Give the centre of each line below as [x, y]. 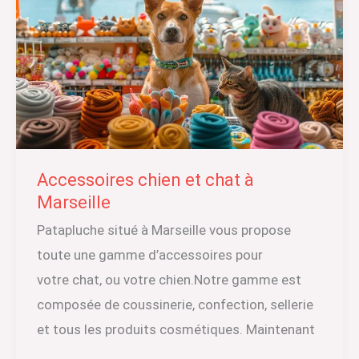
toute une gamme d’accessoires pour [149, 254]
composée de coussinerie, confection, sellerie [175, 304]
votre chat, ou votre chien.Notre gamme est [169, 279]
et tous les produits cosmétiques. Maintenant [175, 329]
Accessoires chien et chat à [145, 180]
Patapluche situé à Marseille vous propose [163, 230]
